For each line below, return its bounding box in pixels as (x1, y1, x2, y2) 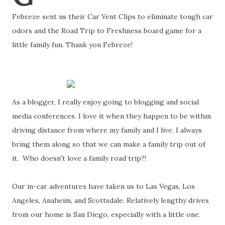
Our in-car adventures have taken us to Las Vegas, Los (12, 182, 195, 191)
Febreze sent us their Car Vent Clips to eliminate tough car (12, 12, 213, 21)
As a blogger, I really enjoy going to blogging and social (12, 97, 199, 106)
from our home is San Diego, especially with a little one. (12, 210, 200, 219)
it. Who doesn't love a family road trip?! (12, 154, 146, 163)
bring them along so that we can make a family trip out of (12, 140, 205, 149)
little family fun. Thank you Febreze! (12, 40, 133, 49)
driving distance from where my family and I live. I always (12, 126, 202, 135)
